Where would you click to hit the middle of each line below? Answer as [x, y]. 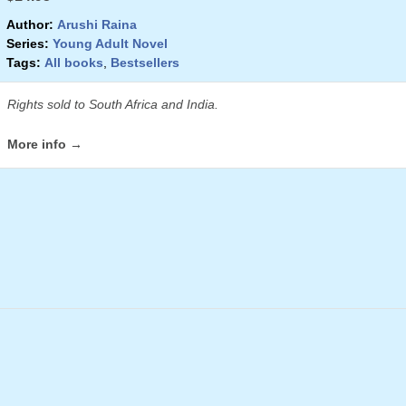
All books [74, 63]
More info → [45, 145]
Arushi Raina [97, 25]
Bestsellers [145, 63]
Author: [30, 25]
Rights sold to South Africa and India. [115, 105]
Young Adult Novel [110, 44]
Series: [28, 44]
